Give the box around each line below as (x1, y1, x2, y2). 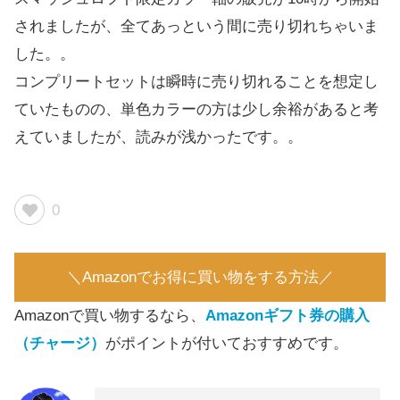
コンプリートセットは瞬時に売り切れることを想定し (14, 73, 379, 91)
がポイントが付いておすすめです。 (105, 335, 348, 353)
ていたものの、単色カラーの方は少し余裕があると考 (14, 101, 379, 119)
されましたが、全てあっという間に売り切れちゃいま (14, 18, 379, 36)
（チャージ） (14, 335, 105, 353)
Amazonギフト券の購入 (205, 307, 370, 325)
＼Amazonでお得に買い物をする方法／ (66, 269, 334, 287)
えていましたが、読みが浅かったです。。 (14, 129, 303, 146)
